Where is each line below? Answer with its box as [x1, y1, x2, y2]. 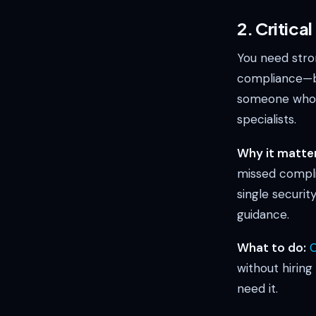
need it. [237, 280, 278, 296]
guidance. [237, 206, 289, 222]
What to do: [237, 239, 306, 255]
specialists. [237, 111, 296, 128]
